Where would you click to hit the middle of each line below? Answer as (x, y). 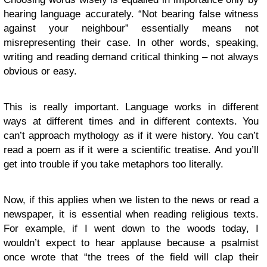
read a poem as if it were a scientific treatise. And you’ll (131, 150)
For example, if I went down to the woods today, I (131, 229)
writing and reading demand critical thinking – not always (131, 57)
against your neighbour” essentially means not (131, 28)
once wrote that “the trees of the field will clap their (131, 257)
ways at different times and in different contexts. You (131, 121)
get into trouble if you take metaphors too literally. (114, 164)
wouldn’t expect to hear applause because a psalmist (131, 243)
